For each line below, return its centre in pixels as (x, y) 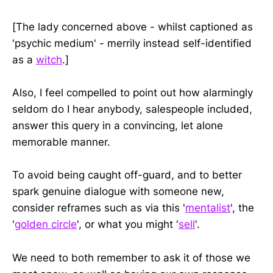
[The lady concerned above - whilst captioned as (133, 27)
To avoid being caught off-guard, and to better (127, 175)
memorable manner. (61, 142)
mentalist (208, 208)
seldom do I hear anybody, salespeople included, (132, 109)
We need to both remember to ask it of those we (131, 257)
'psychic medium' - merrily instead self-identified (132, 43)
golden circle (46, 225)
